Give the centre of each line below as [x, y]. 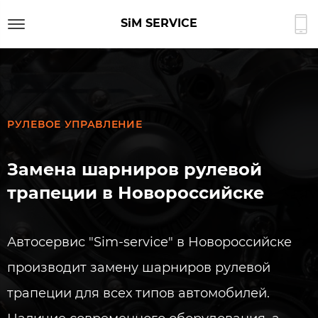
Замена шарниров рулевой [135, 169]
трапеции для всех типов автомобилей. [138, 293]
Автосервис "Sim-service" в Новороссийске [149, 242]
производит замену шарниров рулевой [139, 268]
